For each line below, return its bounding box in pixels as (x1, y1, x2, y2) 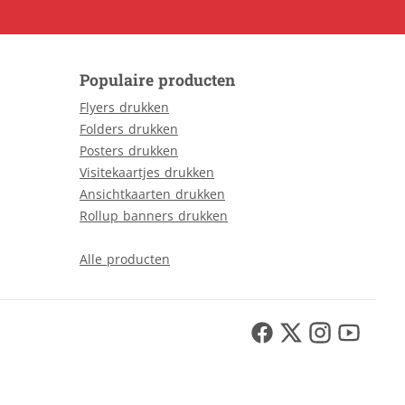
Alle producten (80, 250, 170, 268)
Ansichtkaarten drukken (80, 185, 225, 202)
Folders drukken (80, 120, 178, 137)
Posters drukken (80, 142, 178, 159)
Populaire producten (80, 70, 235, 90)
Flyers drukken (80, 99, 169, 116)
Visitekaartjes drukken (80, 164, 214, 181)
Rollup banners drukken (80, 207, 228, 224)
